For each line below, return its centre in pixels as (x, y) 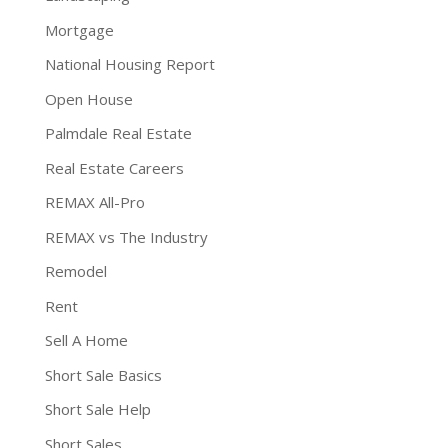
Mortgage (79, 29)
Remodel (75, 271)
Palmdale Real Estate (118, 133)
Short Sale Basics (103, 374)
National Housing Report (129, 64)
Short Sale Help (97, 409)
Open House (88, 98)
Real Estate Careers (114, 167)
